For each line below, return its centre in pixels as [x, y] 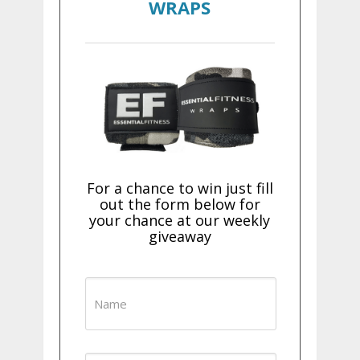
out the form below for [180, 205]
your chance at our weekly [180, 221]
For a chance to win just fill [180, 188]
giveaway [180, 237]
